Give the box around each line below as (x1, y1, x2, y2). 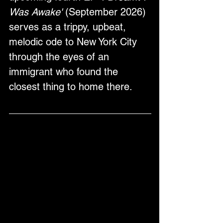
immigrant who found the (9, 66, 121, 78)
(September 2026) (62, 6, 149, 18)
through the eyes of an (9, 51, 112, 63)
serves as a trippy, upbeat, (9, 21, 129, 33)
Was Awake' (9, 6, 62, 18)
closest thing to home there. (9, 81, 132, 93)
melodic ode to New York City (9, 36, 140, 48)
